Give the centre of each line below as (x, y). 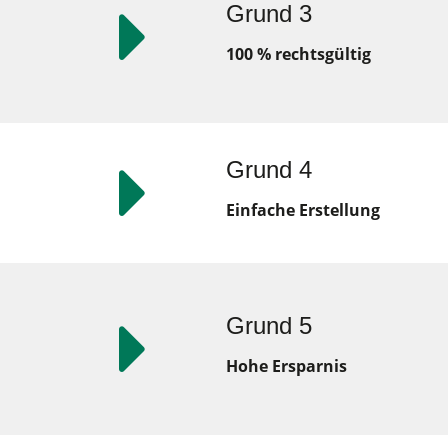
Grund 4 (268, 169)
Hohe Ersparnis (286, 366)
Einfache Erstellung (302, 210)
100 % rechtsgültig (298, 54)
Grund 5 (268, 325)
